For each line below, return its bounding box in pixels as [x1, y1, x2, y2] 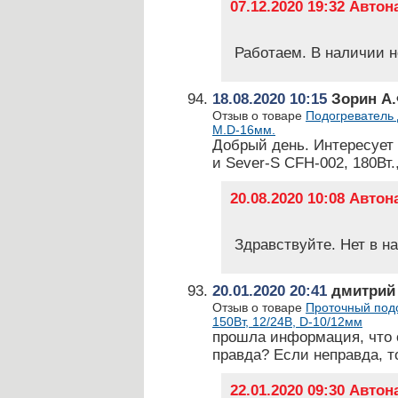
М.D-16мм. [212, 123, 275, 137]
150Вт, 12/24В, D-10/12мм [212, 314, 362, 329]
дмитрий [327, 283, 395, 299]
